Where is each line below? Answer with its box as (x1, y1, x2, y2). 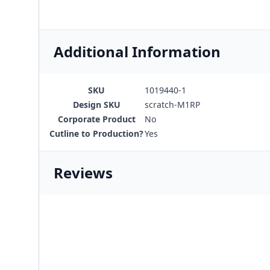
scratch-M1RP (145, 99, 200, 110)
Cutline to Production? (49, 128, 143, 139)
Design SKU (72, 99, 121, 110)
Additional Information (54, 42, 221, 61)
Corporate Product (57, 113, 136, 125)
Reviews (54, 163, 113, 183)
